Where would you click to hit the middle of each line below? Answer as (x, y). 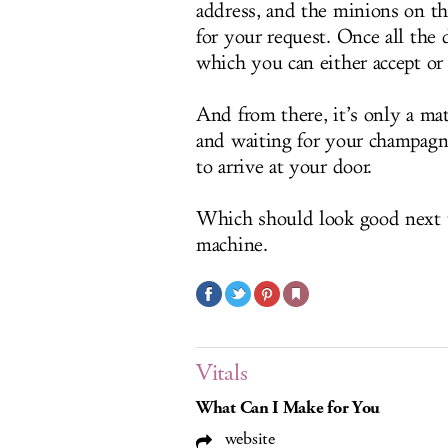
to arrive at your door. (284, 167)
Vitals (222, 373)
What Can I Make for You (288, 408)
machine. (232, 245)
